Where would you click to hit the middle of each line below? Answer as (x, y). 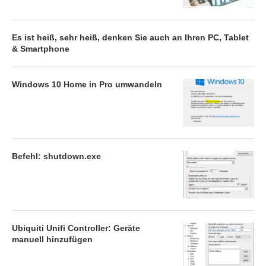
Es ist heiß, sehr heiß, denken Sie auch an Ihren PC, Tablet (130, 37)
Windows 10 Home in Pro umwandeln (87, 84)
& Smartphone (41, 48)
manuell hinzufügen (52, 239)
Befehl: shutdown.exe (56, 156)
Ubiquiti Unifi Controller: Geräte (76, 228)
